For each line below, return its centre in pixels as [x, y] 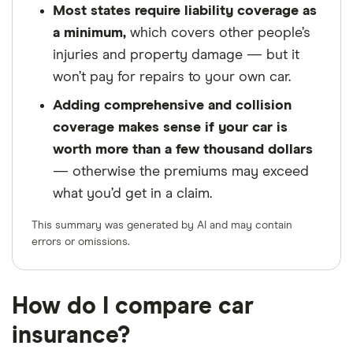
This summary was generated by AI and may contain [162, 225]
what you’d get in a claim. [132, 193]
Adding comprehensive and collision [172, 105]
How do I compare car [133, 306]
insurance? [71, 335]
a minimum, [89, 33]
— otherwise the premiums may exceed [181, 171]
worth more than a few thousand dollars [183, 149]
